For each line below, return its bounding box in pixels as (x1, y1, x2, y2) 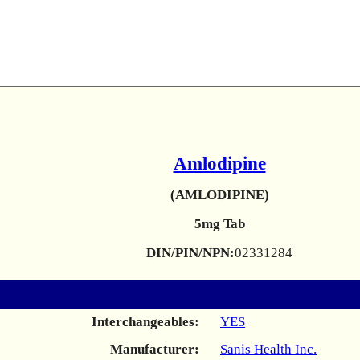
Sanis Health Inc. (220, 342, 317, 357)
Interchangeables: (92, 314, 199, 329)
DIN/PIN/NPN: (146, 245, 235, 260)
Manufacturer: (110, 342, 199, 357)
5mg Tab (194, 216, 245, 231)
